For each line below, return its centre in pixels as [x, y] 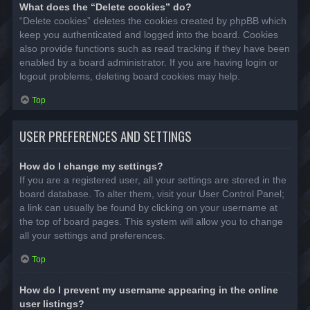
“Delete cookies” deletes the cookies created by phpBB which [153, 20]
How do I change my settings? [91, 166]
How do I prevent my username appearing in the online [149, 290]
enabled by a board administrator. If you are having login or [149, 62]
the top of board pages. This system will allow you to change [151, 221]
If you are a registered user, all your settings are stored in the [153, 180]
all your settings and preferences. [92, 235]
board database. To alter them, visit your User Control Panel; [152, 193]
